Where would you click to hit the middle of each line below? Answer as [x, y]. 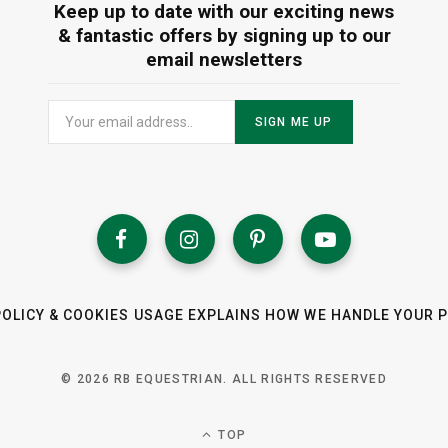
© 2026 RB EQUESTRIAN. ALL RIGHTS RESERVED [224, 379]
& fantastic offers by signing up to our [224, 35]
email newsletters [224, 59]
